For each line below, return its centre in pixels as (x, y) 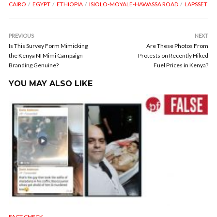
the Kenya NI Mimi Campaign (46, 56)
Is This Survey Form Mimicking (48, 46)
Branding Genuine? (34, 65)
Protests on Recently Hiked (173, 56)
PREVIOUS (21, 36)
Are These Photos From (177, 46)
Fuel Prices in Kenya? (181, 65)
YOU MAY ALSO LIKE (51, 84)
